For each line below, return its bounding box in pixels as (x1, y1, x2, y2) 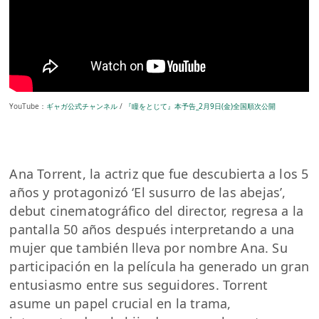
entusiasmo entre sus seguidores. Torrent (9, 276, 268, 293)
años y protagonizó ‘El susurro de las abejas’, (9, 183, 286, 201)
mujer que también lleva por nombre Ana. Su (9, 239, 288, 256)
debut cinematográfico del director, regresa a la (9, 202, 304, 219)
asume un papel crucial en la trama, (9, 294, 231, 312)
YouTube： (9, 100, 47, 111)
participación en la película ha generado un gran (9, 257, 310, 275)
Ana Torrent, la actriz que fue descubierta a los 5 (9, 164, 309, 182)
